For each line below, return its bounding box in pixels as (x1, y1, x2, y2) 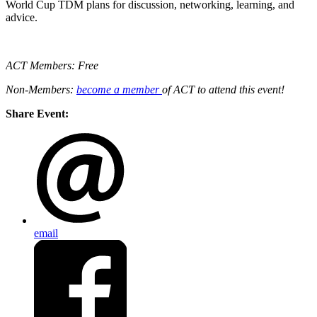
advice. (6, 11, 38, 24)
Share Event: (6, 108, 69, 120)
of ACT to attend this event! (162, 83, 284, 96)
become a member (76, 83, 162, 96)
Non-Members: (6, 83, 76, 96)
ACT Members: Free (6, 59, 98, 72)
